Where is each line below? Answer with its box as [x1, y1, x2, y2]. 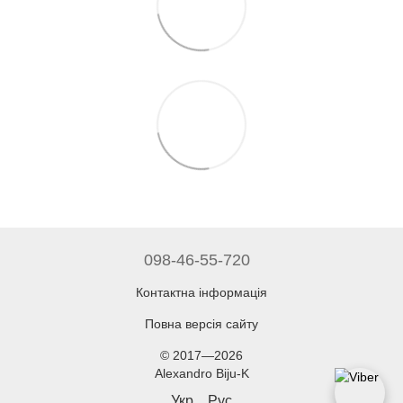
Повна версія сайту [145, 317, 258, 331]
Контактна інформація [136, 285, 267, 300]
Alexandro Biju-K [154, 366, 249, 381]
